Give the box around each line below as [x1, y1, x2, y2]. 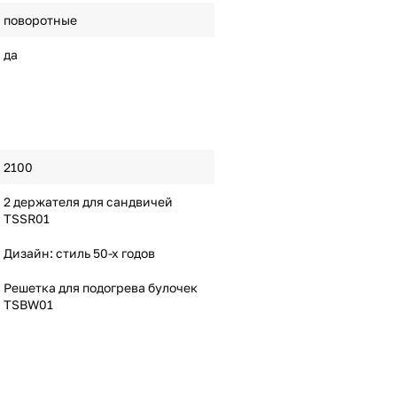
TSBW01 [3, 297, 53, 312]
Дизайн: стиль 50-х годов [3, 245, 155, 261]
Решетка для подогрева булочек [3, 280, 198, 295]
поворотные [3, 12, 77, 27]
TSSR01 [3, 211, 50, 226]
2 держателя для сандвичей [3, 194, 173, 209]
